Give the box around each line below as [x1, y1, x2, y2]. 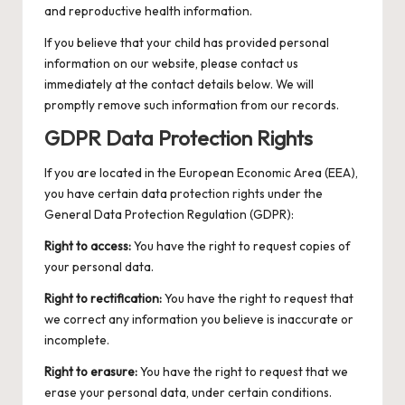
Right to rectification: [44, 290, 162, 307]
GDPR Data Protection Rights [44, 125, 313, 151]
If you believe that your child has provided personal [44, 33, 329, 51]
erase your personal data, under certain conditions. [44, 384, 332, 401]
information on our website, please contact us [44, 54, 298, 71]
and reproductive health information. [44, 2, 252, 19]
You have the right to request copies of [131, 238, 350, 255]
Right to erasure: [44, 363, 137, 381]
